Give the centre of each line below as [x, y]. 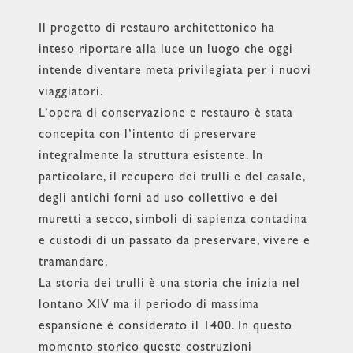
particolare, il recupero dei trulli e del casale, [171, 178]
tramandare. [73, 263]
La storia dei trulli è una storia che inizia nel [169, 284]
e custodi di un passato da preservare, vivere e [174, 242]
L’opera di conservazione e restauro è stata [165, 114]
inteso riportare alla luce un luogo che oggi [165, 50]
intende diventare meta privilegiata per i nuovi [175, 71]
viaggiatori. [71, 93]
